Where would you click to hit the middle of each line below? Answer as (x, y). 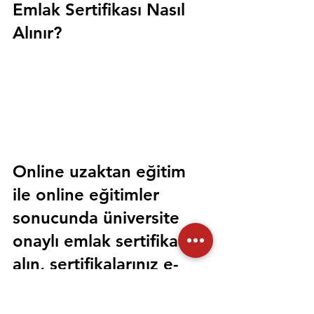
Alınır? (37, 33)
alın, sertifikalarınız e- (96, 264)
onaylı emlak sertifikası (104, 241)
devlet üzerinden (81, 287)
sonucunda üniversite (98, 218)
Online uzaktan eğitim (102, 172)
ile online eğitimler (88, 195)
